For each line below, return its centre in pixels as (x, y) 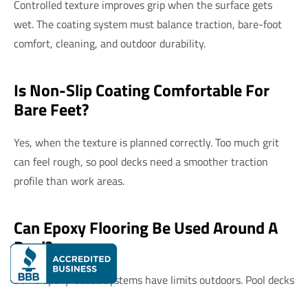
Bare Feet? (51, 110)
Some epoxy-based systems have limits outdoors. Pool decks (154, 280)
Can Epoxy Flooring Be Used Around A (146, 228)
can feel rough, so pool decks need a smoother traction (141, 162)
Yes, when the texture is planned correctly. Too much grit (146, 143)
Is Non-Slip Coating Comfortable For (142, 90)
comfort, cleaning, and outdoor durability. (110, 44)
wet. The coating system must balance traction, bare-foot (148, 24)
